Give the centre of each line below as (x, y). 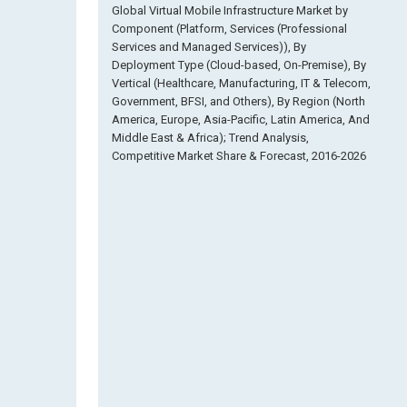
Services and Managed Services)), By (209, 47)
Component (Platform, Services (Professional (229, 29)
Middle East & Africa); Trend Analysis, (210, 138)
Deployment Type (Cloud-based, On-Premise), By (239, 65)
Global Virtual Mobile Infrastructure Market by (230, 10)
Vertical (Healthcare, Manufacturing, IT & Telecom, (241, 83)
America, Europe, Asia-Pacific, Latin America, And (241, 119)
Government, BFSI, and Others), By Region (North (238, 101)
